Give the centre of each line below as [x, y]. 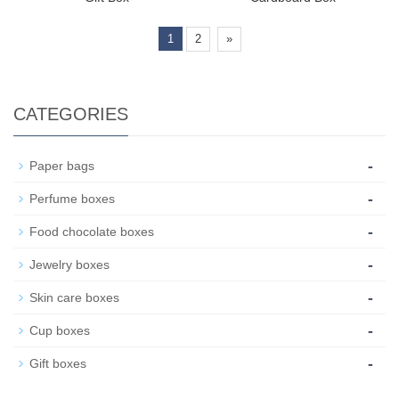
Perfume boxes [72, 198]
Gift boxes [58, 363]
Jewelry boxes [69, 264]
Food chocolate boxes [92, 231]
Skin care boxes [74, 297]
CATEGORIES [71, 114]
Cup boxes [60, 330]
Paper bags [62, 165]
